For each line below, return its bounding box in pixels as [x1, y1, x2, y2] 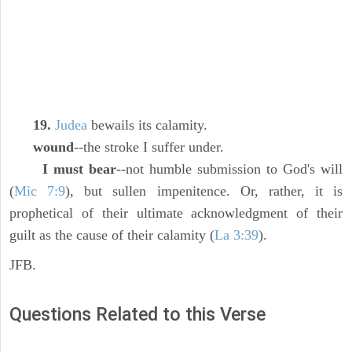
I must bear [42, 161, 116, 178]
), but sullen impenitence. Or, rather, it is [65, 183, 343, 200]
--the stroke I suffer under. [74, 139, 224, 156]
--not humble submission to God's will [116, 161, 343, 178]
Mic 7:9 [14, 183, 66, 200]
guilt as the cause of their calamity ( [9, 227, 214, 244]
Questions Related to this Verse [9, 303, 266, 326]
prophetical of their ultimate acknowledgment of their [9, 205, 343, 222]
